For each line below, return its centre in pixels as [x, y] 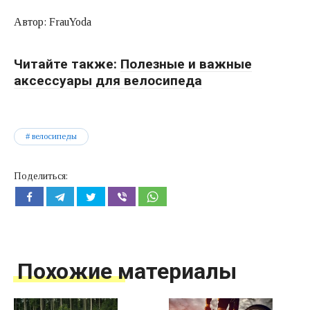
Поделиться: [41, 176]
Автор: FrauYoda [53, 22]
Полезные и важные [186, 64]
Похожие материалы [127, 271]
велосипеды [54, 136]
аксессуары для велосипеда [108, 80]
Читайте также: [67, 64]
